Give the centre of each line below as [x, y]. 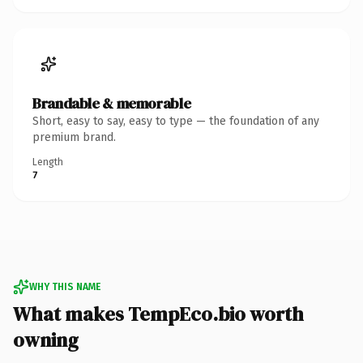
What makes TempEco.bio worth [158, 314]
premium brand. [74, 137]
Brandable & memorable [112, 103]
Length [48, 162]
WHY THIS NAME [65, 286]
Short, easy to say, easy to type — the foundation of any [176, 121]
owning [46, 340]
